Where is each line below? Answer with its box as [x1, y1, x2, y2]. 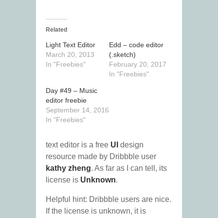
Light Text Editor [46, 41, 95, 49]
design [118, 141, 144, 149]
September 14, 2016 [46, 106, 109, 114]
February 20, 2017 [109, 60, 166, 69]
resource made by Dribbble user [46, 152, 156, 161]
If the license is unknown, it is [46, 207, 146, 216]
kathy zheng [46, 164, 91, 173]
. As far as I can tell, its [91, 164, 167, 173]
